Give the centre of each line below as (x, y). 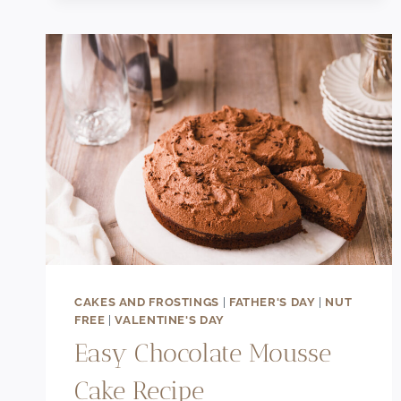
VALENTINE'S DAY (170, 320)
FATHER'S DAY (272, 302)
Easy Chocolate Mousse (203, 354)
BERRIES (178, 80)
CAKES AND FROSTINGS (147, 302)
